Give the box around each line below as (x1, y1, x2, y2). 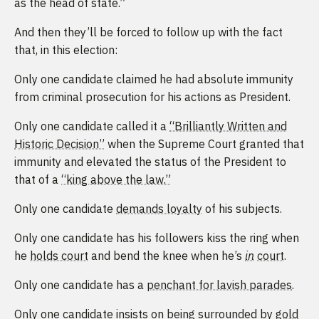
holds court (30, 248, 88, 263)
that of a (14, 172, 61, 187)
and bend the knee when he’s (88, 248, 245, 263)
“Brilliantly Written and (169, 118, 287, 133)
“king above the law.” (61, 172, 171, 187)
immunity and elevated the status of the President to (14, 154, 286, 169)
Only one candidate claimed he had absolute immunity (14, 71, 293, 86)
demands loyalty (116, 201, 202, 216)
